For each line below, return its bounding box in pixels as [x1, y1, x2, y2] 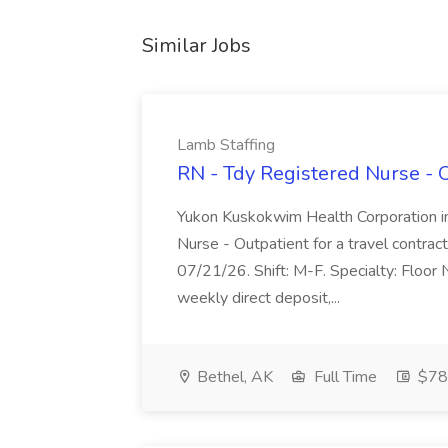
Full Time [310, 366, 377, 388]
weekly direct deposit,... [177, 287, 344, 309]
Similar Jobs [142, 32, 251, 59]
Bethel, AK [193, 366, 273, 388]
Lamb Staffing [177, 134, 275, 156]
